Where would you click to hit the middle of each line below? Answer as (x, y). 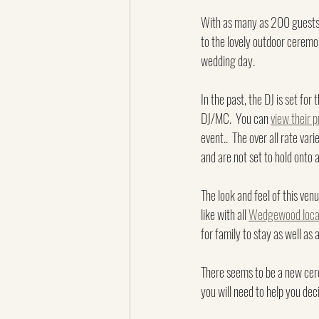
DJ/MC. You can (236, 118)
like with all (225, 214)
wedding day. (228, 61)
